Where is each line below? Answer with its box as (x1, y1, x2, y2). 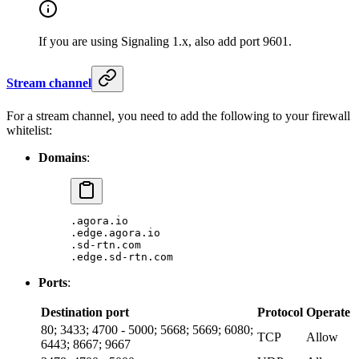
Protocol (257, 305, 303, 320)
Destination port (41, 305, 129, 320)
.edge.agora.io (71, 227, 160, 240)
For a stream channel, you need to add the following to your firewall (6, 109, 350, 123)
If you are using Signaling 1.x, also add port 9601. (38, 34, 292, 48)
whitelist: (6, 123, 52, 138)
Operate (306, 305, 350, 320)
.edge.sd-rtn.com (71, 251, 173, 264)
